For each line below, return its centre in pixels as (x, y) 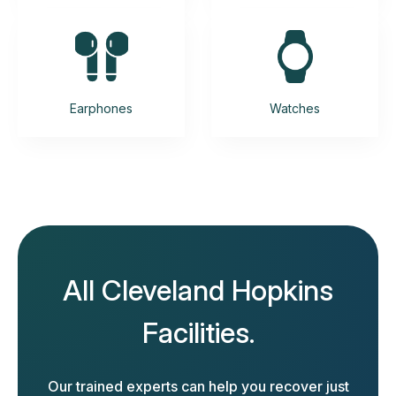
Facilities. (198, 333)
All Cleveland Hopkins (198, 291)
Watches (295, 109)
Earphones (101, 109)
